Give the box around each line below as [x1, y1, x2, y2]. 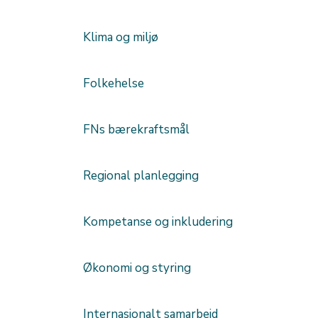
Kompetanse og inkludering [83, 214, 233, 231]
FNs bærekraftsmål [83, 121, 190, 138]
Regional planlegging [83, 168, 199, 185]
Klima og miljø [83, 29, 158, 46]
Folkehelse [83, 75, 144, 92]
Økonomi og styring [83, 260, 191, 277]
